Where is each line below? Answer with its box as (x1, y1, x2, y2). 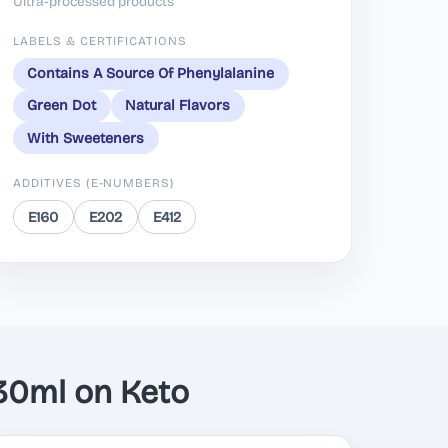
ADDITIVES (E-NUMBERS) (13, 176, 175, 191)
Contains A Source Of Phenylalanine (27, 65, 275, 83)
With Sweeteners (27, 129, 145, 147)
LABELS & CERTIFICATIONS (13, 33, 188, 48)
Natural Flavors (125, 97, 231, 115)
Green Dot (27, 97, 97, 115)
